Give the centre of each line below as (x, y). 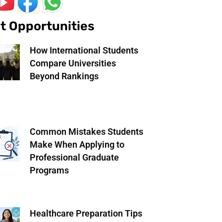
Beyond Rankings (64, 76)
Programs (49, 170)
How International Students (84, 51)
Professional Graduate (74, 158)
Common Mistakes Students (86, 132)
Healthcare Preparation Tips (86, 213)
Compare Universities (73, 63)
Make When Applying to (77, 145)
